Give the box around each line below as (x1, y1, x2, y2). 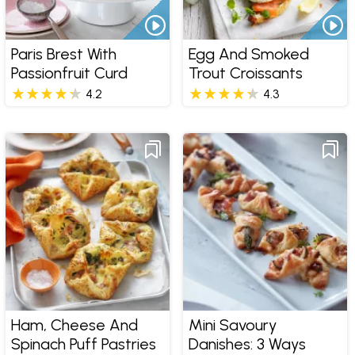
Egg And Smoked (188, 44, 309, 64)
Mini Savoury (188, 315, 277, 335)
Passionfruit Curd (10, 63, 128, 83)
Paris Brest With (10, 44, 116, 64)
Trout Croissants (188, 63, 303, 83)
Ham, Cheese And (10, 315, 138, 335)
